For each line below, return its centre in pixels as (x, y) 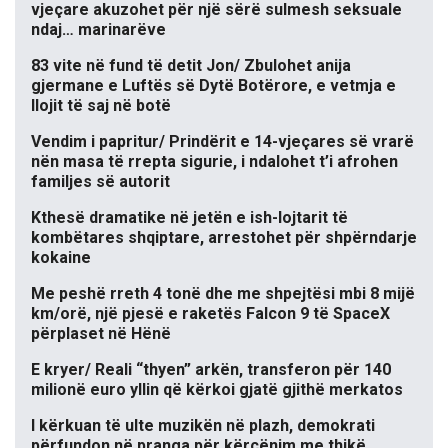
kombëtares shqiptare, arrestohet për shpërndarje (224, 238)
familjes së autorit (100, 182)
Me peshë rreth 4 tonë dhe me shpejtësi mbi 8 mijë (223, 294)
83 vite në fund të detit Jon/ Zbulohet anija (191, 66)
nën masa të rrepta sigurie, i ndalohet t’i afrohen (214, 162)
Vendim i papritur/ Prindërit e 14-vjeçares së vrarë (222, 142)
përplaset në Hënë (101, 334)
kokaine (61, 258)
